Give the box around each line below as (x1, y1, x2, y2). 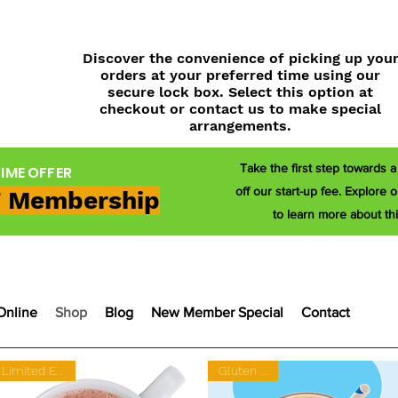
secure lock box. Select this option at (107, 84, 374, 100)
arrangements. (189, 117, 292, 134)
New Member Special (151, 305, 283, 320)
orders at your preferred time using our (100, 67, 381, 84)
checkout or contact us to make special (99, 100, 382, 117)
